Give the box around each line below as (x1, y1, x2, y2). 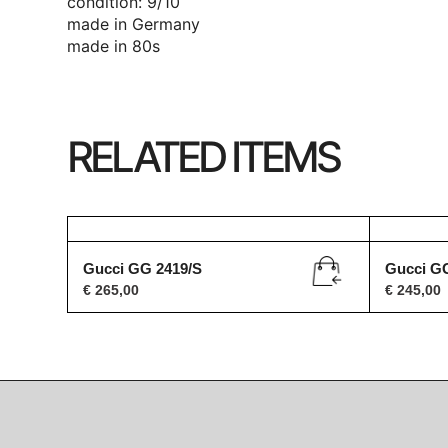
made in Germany (67, 13, 201, 34)
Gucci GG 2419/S (83, 259, 203, 277)
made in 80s (67, 35, 161, 56)
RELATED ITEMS (67, 131, 340, 183)
